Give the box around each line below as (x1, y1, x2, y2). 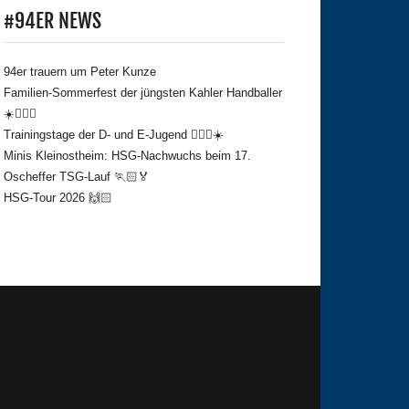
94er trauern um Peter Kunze (4, 65, 156, 79)
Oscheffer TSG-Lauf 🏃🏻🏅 (4, 170, 150, 184)
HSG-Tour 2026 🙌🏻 (4, 191, 112, 205)
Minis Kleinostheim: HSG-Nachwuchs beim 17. (4, 149, 251, 163)
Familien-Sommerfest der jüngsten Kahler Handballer (4, 86, 282, 100)
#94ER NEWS (4, 8, 101, 34)
